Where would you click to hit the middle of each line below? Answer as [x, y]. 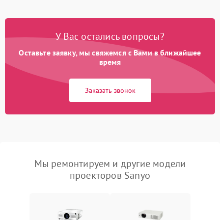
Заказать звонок [110, 90]
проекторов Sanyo [110, 175]
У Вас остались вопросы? [110, 36]
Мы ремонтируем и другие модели [110, 164]
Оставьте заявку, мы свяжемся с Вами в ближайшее [110, 53]
